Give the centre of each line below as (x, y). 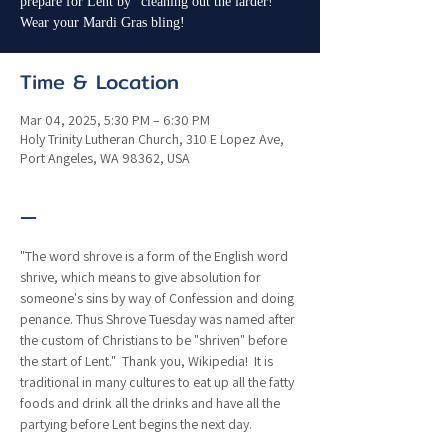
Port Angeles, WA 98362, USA (105, 158)
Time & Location (99, 81)
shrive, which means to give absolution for (142, 277)
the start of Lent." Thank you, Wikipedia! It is (148, 361)
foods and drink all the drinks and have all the (151, 403)
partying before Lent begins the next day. (139, 424)
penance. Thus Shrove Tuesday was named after (159, 319)
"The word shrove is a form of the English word (155, 256)
